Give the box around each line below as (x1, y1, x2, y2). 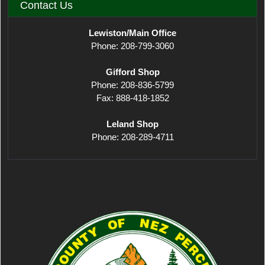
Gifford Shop (105, 66, 160, 77)
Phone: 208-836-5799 (91, 79, 174, 90)
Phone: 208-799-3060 (91, 40, 174, 51)
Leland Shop (106, 118, 159, 129)
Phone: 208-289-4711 (91, 131, 174, 142)
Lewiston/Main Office (89, 27, 176, 38)
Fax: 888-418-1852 (96, 92, 169, 103)
